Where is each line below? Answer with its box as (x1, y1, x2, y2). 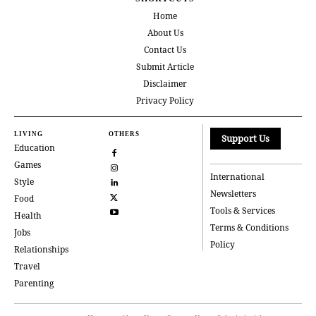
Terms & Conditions (210, 221, 289, 234)
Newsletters (210, 188, 257, 200)
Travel (14, 260, 40, 273)
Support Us (221, 132, 270, 145)
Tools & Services (210, 205, 276, 217)
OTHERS (108, 130, 140, 138)
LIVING (14, 130, 43, 138)
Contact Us (144, 44, 186, 56)
